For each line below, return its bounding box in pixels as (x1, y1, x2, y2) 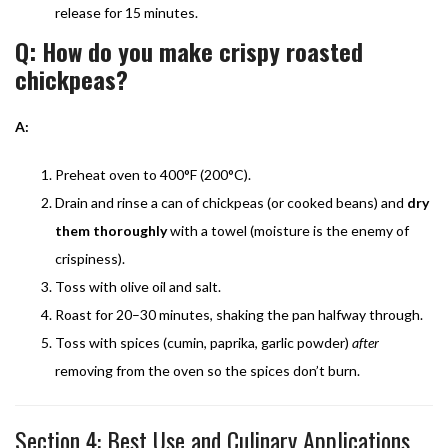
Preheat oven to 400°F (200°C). (55, 165, 251, 183)
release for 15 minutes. (55, 3, 198, 21)
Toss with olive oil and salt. (55, 277, 221, 295)
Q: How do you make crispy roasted (15, 32, 363, 69)
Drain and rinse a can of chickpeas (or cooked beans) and (55, 193, 407, 211)
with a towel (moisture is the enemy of (167, 221, 409, 239)
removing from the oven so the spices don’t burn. (55, 361, 360, 379)
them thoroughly (55, 221, 167, 239)
